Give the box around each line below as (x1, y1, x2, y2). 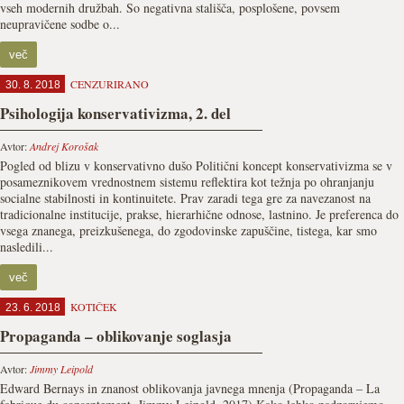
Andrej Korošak (30, 139, 98, 153)
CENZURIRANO (70, 77, 149, 91)
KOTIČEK (70, 299, 117, 314)
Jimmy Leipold (30, 362, 93, 376)
